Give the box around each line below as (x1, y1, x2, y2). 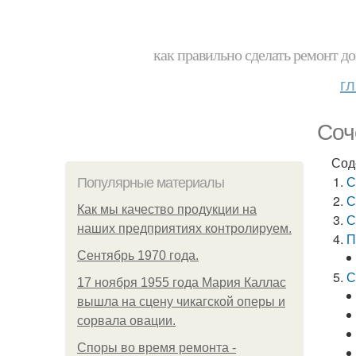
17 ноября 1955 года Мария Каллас (77, 276, 286, 289)
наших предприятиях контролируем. (77, 222, 292, 235)
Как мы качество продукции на (77, 203, 257, 216)
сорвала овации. (77, 314, 176, 327)
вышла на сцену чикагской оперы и (77, 295, 285, 308)
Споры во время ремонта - (77, 341, 236, 354)
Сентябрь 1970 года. (77, 249, 199, 262)
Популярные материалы (77, 175, 224, 191)
